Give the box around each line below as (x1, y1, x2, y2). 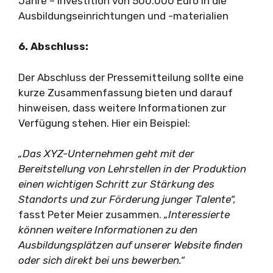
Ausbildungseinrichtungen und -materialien (18, 9, 229, 22)
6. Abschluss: (18, 40, 88, 52)
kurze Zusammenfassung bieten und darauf (18, 86, 233, 99)
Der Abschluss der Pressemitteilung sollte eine (18, 71, 244, 83)
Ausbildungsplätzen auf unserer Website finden (18, 239, 243, 251)
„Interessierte (164, 208, 230, 221)
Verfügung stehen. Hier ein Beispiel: (18, 116, 190, 129)
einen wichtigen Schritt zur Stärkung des (18, 178, 214, 190)
